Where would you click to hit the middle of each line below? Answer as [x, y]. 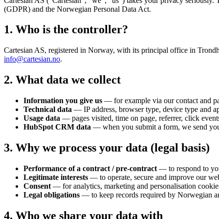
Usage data [42, 118]
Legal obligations [52, 195]
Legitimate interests [56, 177]
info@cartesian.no [32, 59]
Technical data [48, 109]
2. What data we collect [62, 80]
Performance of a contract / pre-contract [90, 169]
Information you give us [63, 101]
